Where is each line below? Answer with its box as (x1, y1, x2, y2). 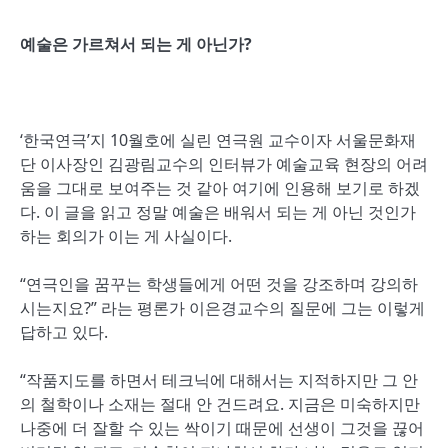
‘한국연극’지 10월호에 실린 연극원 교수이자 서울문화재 (20, 129, 416, 151)
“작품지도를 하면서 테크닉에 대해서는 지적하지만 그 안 (20, 369, 418, 391)
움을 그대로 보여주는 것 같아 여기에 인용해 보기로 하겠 (20, 177, 420, 199)
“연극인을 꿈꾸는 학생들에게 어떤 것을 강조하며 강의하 (20, 273, 418, 295)
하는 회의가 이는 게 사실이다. (20, 225, 232, 247)
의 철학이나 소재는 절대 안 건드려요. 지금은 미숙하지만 (20, 393, 420, 415)
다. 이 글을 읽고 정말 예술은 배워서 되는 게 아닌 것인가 (20, 201, 416, 223)
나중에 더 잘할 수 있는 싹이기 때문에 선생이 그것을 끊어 (20, 417, 424, 439)
